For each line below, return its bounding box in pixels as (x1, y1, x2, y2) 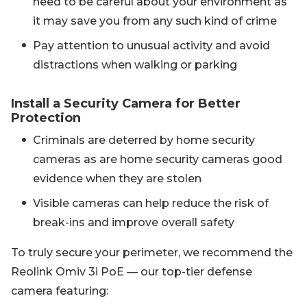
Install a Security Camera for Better (11, 96, 241, 112)
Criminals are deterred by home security (33, 134, 255, 147)
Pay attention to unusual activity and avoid (33, 39, 270, 53)
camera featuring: (11, 284, 108, 298)
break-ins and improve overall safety (33, 216, 234, 230)
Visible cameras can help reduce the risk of (33, 197, 269, 210)
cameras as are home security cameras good (33, 153, 282, 167)
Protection (11, 110, 81, 126)
